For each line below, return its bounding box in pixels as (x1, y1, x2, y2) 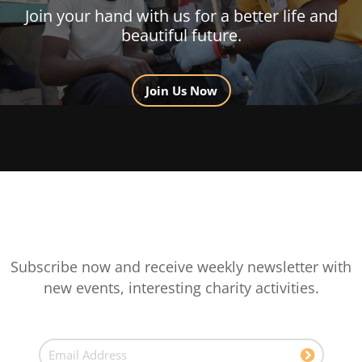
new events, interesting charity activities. (43, 277, 319, 297)
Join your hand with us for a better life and (24, 4, 338, 27)
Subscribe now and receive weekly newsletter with (11, 256, 351, 276)
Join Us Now (145, 82, 217, 99)
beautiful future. (120, 23, 242, 46)
